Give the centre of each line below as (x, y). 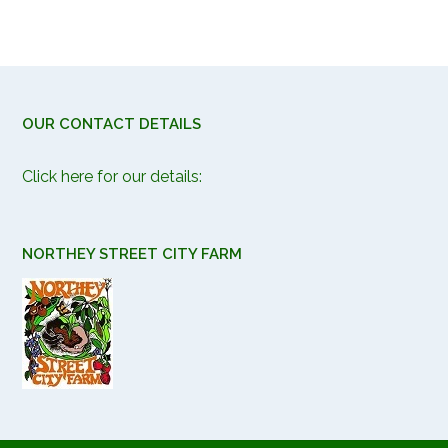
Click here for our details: (112, 176)
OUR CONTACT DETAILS (111, 124)
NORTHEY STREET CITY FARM (132, 253)
